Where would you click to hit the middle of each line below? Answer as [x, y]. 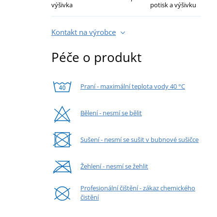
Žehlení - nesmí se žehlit [114, 166]
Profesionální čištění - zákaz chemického [138, 188]
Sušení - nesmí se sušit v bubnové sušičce [139, 139]
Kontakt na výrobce [84, 32]
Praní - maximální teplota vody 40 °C [133, 86]
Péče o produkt [96, 57]
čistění [90, 197]
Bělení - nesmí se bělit [111, 113]
